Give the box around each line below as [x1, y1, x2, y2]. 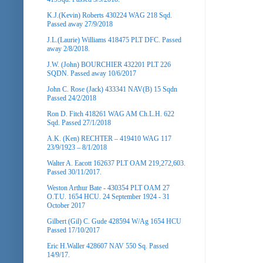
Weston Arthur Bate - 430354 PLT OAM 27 [47, 183, 170, 192]
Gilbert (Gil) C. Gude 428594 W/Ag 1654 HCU [47, 217, 181, 225]
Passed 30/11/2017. [47, 167, 102, 176]
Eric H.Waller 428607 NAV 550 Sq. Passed [47, 241, 168, 250]
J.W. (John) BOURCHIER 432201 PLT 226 [47, 60, 171, 69]
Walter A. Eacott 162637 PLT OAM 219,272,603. [47, 159, 186, 167]
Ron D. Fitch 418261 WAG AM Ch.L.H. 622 [47, 109, 174, 118]
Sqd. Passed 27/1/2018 [47, 118, 111, 127]
